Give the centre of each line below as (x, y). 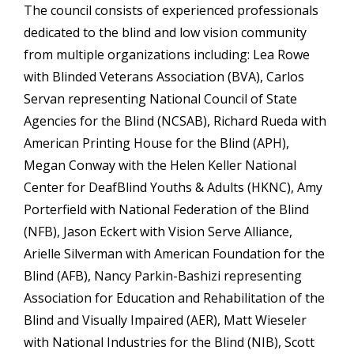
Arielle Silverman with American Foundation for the (174, 254)
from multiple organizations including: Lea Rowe (167, 55)
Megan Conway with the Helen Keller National (160, 166)
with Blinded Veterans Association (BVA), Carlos (164, 77)
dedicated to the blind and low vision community (165, 33)
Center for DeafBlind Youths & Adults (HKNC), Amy (173, 188)
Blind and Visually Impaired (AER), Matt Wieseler (165, 320)
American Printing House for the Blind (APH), (156, 143)
